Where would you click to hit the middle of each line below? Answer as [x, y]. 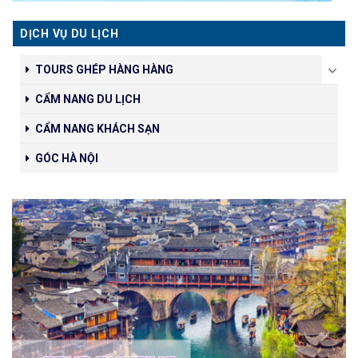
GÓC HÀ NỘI [67, 159]
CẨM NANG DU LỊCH [88, 99]
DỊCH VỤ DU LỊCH [70, 34]
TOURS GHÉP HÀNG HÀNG [104, 70]
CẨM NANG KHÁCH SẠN [97, 129]
